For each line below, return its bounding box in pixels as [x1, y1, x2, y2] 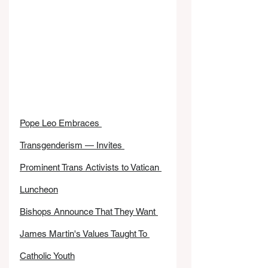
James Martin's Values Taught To [20, 229, 150, 239]
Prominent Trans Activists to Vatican [20, 162, 162, 172]
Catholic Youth [20, 251, 75, 261]
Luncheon [20, 184, 58, 194]
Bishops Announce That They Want [20, 206, 158, 217]
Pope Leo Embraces [20, 118, 102, 128]
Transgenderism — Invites [20, 140, 124, 150]
